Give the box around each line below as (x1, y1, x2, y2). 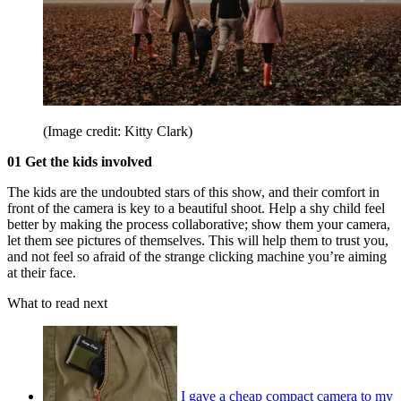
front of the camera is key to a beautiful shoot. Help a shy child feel (7, 200, 385, 216)
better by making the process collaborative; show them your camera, (7, 216, 390, 232)
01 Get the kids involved (7, 153, 152, 169)
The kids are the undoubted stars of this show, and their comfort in (7, 183, 380, 200)
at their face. (7, 264, 76, 280)
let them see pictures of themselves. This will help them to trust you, (7, 232, 388, 248)
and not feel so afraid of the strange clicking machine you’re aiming (7, 248, 387, 264)
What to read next (7, 294, 107, 311)
